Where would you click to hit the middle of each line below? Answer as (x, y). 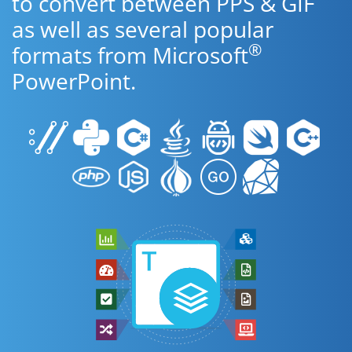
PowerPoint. (74, 81)
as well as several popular (143, 29)
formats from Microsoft (130, 55)
